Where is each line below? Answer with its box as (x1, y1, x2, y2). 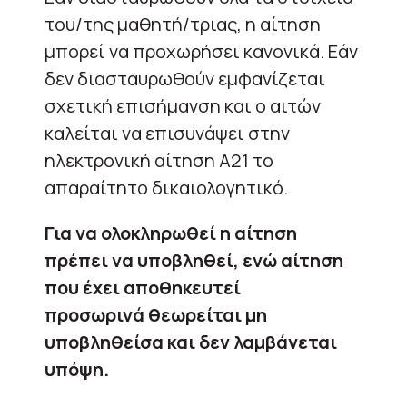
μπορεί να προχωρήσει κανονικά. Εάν (45, 38, 358, 64)
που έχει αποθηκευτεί (45, 274, 241, 300)
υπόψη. (45, 356, 109, 382)
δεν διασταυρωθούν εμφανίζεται (45, 65, 325, 91)
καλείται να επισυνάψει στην (45, 120, 290, 145)
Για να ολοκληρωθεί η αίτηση (45, 220, 297, 245)
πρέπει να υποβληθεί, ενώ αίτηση (45, 247, 343, 273)
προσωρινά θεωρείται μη (45, 302, 267, 327)
